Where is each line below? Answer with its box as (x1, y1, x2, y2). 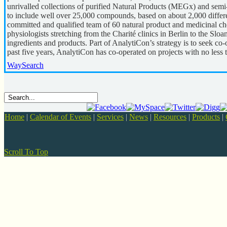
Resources (154, 112, 186, 121)
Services (97, 112, 124, 121)
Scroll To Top (4, 147, 48, 156)
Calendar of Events (30, 112, 91, 121)
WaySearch (7, 61, 44, 69)
